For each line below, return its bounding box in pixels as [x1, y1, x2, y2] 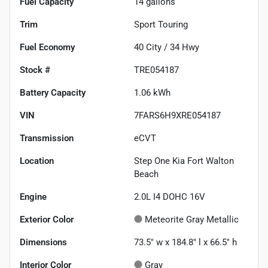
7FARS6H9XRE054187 [134, 109, 221, 121]
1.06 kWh [134, 87, 170, 98]
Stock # [20, 64, 50, 75]
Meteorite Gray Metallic [145, 214, 239, 225]
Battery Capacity [20, 87, 86, 98]
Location [20, 155, 54, 166]
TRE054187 [134, 64, 179, 75]
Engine [20, 191, 47, 202]
